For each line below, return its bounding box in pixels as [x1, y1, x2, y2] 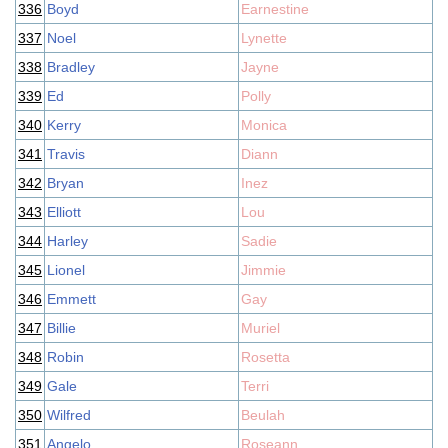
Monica [241, 117, 287, 133]
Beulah [241, 407, 285, 423]
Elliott [47, 204, 81, 220]
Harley [47, 233, 88, 249]
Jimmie [241, 262, 286, 278]
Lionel [47, 262, 85, 278]
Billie [47, 320, 76, 336]
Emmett [47, 291, 96, 307]
